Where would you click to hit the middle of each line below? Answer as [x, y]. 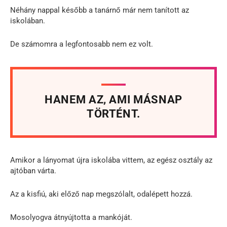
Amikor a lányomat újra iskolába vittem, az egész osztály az [111, 160]
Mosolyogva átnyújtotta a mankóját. [71, 217]
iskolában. [28, 21]
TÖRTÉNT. [113, 113]
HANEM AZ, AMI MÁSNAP [113, 99]
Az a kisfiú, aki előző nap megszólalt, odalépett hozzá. [101, 194]
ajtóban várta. [33, 171]
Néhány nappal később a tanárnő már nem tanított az [100, 10]
